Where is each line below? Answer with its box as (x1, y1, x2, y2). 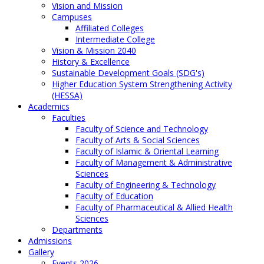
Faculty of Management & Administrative (75, 157, 232, 169)
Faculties (52, 112, 85, 124)
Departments (52, 224, 103, 236)
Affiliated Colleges (75, 22, 144, 34)
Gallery (28, 246, 54, 258)
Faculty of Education (75, 190, 153, 202)
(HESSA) (52, 90, 82, 101)
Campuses (52, 11, 92, 23)
